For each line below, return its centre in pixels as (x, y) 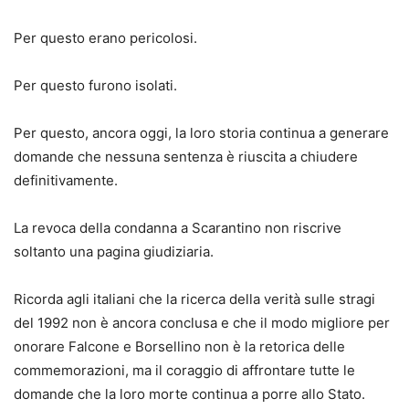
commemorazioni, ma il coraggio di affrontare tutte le (184, 370)
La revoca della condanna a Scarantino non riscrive (178, 227)
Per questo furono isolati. (95, 85)
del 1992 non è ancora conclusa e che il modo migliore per (202, 322)
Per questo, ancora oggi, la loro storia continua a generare (201, 132)
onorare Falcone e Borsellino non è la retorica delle (179, 346)
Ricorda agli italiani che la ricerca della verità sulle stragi (194, 299)
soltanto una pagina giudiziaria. (114, 251)
